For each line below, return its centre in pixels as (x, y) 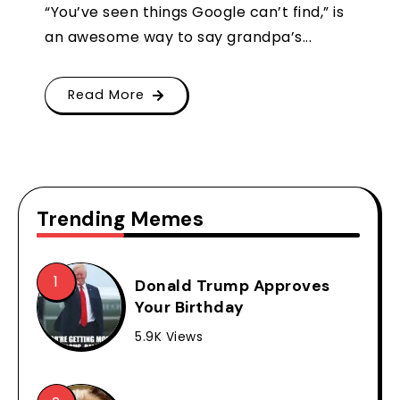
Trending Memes (120, 220)
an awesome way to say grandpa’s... (178, 37)
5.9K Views (169, 337)
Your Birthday (190, 308)
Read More (106, 95)
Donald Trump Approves (233, 286)
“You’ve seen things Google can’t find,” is (194, 12)
